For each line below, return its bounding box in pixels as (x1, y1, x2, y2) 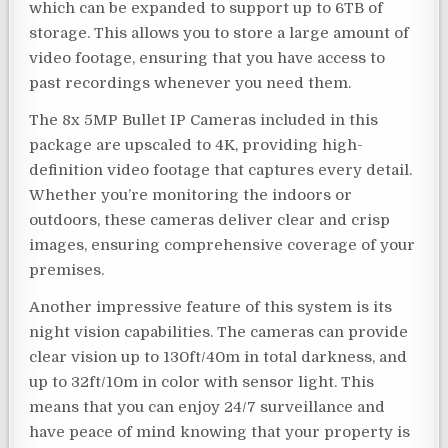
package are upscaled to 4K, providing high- (29, 135, 364, 154)
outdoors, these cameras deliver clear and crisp (29, 210, 391, 229)
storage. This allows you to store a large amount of (29, 23, 410, 42)
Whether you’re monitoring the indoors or (29, 185, 353, 204)
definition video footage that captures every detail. (29, 160, 413, 179)
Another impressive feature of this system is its (29, 297, 393, 316)
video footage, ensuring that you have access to (29, 48, 386, 67)
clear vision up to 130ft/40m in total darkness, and (29, 347, 408, 366)
